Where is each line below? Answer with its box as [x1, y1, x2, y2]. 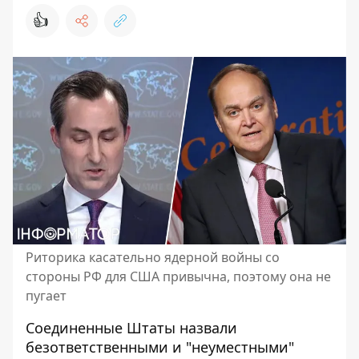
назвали [179, 318, 237, 337]
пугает [26, 287, 67, 305]
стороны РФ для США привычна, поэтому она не [26, 268, 331, 285]
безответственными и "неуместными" [26, 337, 294, 357]
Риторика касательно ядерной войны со [26, 248, 280, 266]
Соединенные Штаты [26, 318, 179, 337]
